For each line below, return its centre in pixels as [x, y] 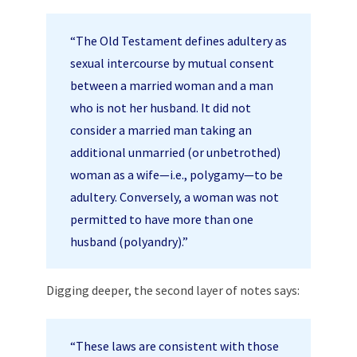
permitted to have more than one [162, 219]
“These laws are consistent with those [175, 345]
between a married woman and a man [172, 85]
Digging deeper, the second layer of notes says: [173, 290]
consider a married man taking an [161, 129]
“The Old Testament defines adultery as [178, 40]
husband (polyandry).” [129, 241]
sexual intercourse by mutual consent [172, 63]
